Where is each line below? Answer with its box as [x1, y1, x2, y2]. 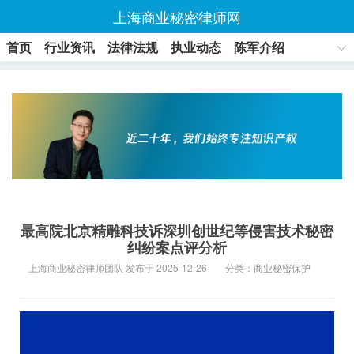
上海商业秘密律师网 [113, 6, 241, 27]
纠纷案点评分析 [127, 236, 227, 258]
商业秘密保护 [253, 260, 311, 274]
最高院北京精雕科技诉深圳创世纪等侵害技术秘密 [21, 220, 333, 241]
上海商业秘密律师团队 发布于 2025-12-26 [28, 260, 207, 274]
